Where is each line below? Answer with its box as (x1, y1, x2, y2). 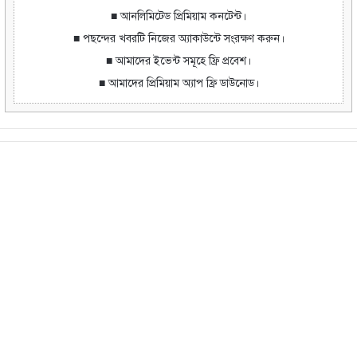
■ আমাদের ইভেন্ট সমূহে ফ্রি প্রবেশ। (106, 54, 251, 69)
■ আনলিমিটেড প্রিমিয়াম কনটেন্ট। (111, 10, 246, 24)
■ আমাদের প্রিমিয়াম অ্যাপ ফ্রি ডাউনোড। (98, 76, 259, 91)
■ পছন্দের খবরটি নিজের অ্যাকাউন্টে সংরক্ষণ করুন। (73, 32, 284, 46)
